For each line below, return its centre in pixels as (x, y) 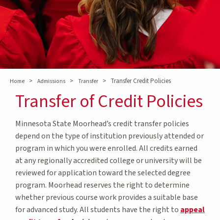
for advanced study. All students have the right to (98, 209)
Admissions (51, 81)
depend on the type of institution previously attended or (110, 136)
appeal (192, 209)
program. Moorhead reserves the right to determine (102, 185)
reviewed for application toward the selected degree (103, 173)
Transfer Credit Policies (141, 81)
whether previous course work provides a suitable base (107, 197)
